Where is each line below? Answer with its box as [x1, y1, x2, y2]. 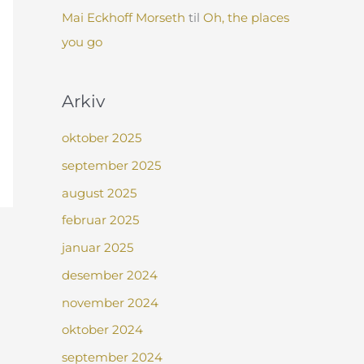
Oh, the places [203, 10, 289, 26]
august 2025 [62, 184, 136, 201]
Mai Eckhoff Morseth [62, 10, 185, 26]
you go [62, 34, 102, 50]
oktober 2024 [62, 322, 143, 338]
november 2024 [62, 294, 158, 310]
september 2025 [62, 157, 161, 173]
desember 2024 [62, 266, 158, 283]
